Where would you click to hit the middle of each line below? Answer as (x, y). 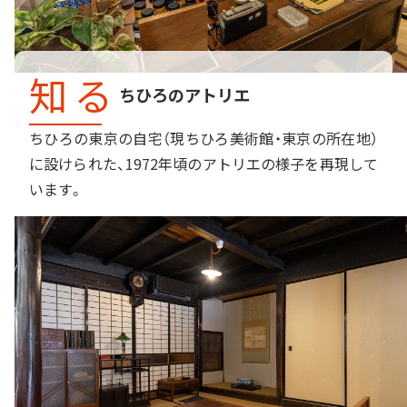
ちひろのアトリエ (184, 94)
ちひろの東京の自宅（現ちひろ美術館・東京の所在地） (203, 138)
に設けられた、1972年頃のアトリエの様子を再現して (203, 163)
